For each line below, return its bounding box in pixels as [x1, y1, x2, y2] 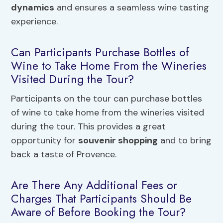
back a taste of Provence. [11, 148, 117, 161]
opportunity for [11, 134, 79, 147]
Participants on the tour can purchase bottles [11, 93, 203, 105]
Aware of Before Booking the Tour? [11, 203, 186, 221]
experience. [11, 15, 58, 28]
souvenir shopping [78, 134, 158, 147]
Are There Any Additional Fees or [11, 176, 178, 194]
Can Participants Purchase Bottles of [11, 43, 190, 61]
